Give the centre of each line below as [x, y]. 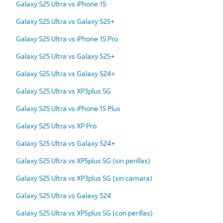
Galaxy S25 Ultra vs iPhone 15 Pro [67, 38]
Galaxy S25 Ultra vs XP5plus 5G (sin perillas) [83, 160]
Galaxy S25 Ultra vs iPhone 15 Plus [68, 108]
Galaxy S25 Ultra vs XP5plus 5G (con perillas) [84, 213]
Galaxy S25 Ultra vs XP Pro [56, 125]
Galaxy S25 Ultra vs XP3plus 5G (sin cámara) [84, 178]
